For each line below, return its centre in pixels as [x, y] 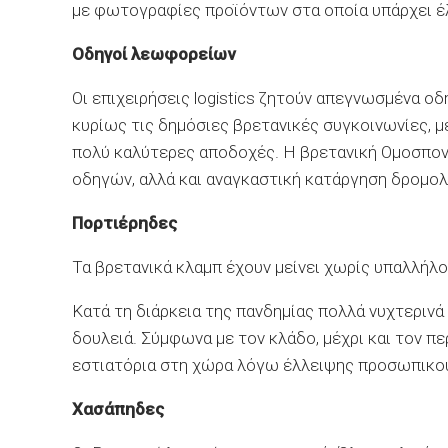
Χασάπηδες [118, 409]
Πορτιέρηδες [124, 223]
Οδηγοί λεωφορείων [153, 54]
